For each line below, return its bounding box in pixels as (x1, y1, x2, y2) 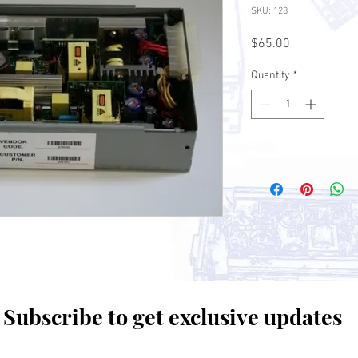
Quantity (251, 69, 290, 82)
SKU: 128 (251, 6, 288, 17)
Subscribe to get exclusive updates (3, 302, 343, 331)
